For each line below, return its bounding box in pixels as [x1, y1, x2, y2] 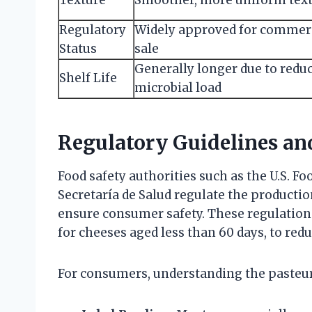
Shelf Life [59, 70, 117, 86]
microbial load [134, 79, 221, 95]
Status [59, 40, 97, 56]
